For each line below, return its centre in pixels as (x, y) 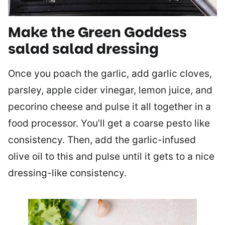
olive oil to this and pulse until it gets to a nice (111, 157)
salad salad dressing (83, 49)
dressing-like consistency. (67, 173)
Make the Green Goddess (97, 33)
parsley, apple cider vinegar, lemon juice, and (110, 90)
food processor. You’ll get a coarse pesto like (109, 124)
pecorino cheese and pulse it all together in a (109, 107)
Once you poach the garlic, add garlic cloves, (110, 74)
